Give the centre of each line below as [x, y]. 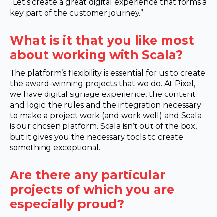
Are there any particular [87, 175]
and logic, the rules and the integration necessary [105, 105]
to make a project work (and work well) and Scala [106, 115]
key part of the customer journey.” [77, 13]
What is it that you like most [102, 40]
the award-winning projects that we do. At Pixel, [102, 83]
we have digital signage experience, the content [103, 94]
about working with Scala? [96, 54]
